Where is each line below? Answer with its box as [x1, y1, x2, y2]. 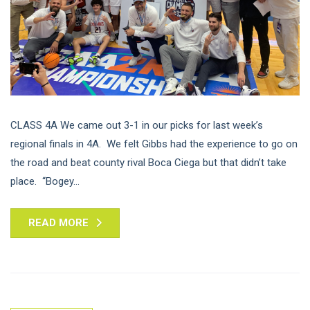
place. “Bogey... [10, 174, 80, 188]
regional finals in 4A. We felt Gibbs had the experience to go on [10, 137, 298, 150]
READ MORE [28, 216, 89, 229]
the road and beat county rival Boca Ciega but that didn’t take [10, 156, 286, 169]
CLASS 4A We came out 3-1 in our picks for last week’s [10, 118, 263, 131]
